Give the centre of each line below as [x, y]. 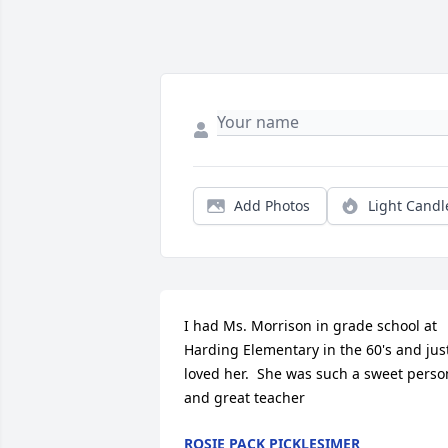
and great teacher [244, 398]
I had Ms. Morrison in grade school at [310, 326]
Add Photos [272, 206]
